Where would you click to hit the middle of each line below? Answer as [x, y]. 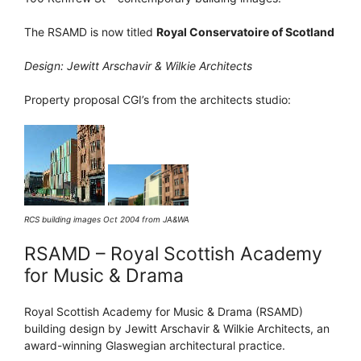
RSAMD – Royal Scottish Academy [173, 253]
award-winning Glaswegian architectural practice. [155, 345]
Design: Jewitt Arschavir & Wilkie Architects [138, 65]
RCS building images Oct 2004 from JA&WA [107, 219]
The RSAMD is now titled [90, 31]
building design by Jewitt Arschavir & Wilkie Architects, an [177, 328]
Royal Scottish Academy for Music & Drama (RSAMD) [164, 311]
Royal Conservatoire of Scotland [245, 31]
